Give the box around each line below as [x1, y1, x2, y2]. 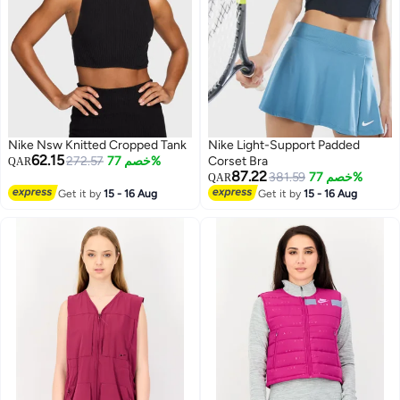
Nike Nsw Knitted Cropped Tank [8, 137, 187, 153]
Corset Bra [208, 153, 268, 169]
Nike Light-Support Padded [208, 137, 360, 153]
